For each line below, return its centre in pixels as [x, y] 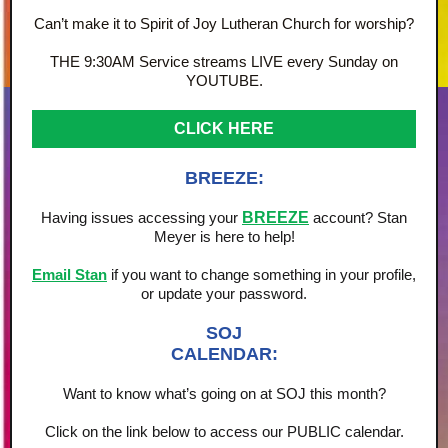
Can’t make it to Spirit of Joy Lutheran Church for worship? [224, 23]
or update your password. [224, 293]
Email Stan [69, 274]
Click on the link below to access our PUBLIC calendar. [224, 431]
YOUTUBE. [224, 80]
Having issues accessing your [141, 217]
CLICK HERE [224, 128]
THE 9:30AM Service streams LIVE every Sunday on [224, 61]
